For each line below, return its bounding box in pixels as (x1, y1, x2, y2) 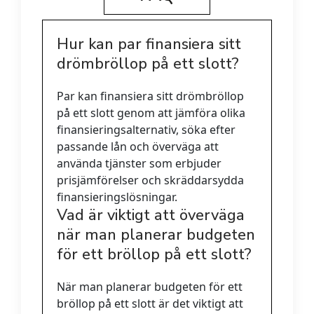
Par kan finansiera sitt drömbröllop (57, 88, 244, 104)
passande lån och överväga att (57, 139, 219, 155)
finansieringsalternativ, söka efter (57, 122, 235, 138)
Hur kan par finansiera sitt (57, 34, 241, 55)
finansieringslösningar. (57, 189, 177, 205)
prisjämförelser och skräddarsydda (57, 172, 244, 189)
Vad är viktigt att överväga (57, 205, 245, 226)
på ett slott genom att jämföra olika (57, 105, 245, 121)
